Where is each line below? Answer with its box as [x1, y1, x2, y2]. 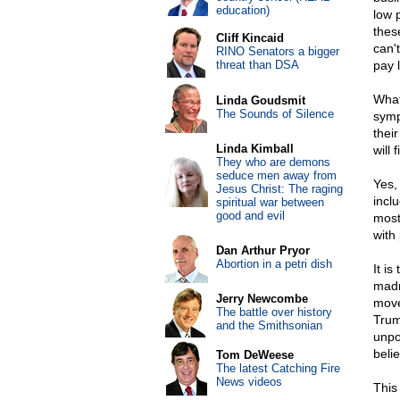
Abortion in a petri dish [215, 257, 332, 271]
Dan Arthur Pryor [215, 244, 310, 257]
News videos [215, 375, 282, 388]
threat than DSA [215, 58, 299, 71]
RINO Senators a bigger [215, 45, 339, 58]
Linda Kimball [215, 142, 294, 155]
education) [215, 4, 270, 17]
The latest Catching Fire [215, 362, 340, 375]
